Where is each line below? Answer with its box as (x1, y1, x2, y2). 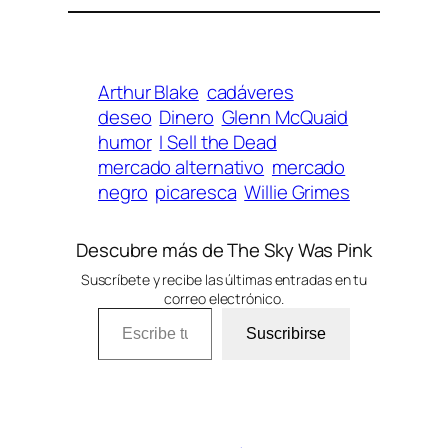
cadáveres (206, 79, 294, 106)
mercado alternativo (98, 154, 265, 181)
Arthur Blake (98, 79, 199, 106)
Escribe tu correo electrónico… (97, 294, 203, 321)
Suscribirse (246, 325, 326, 343)
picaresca (155, 179, 237, 206)
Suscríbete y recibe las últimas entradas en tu (80, 270, 368, 290)
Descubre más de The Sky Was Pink (76, 237, 372, 264)
